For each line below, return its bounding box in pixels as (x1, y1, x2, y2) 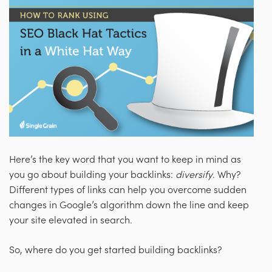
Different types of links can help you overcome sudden (9, 184, 246, 195)
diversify (175, 169, 212, 180)
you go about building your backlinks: (9, 169, 175, 180)
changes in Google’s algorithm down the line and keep (9, 199, 249, 211)
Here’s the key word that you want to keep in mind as (9, 154, 241, 165)
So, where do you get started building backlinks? (9, 244, 222, 256)
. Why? (212, 169, 241, 180)
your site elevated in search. (9, 214, 132, 226)
